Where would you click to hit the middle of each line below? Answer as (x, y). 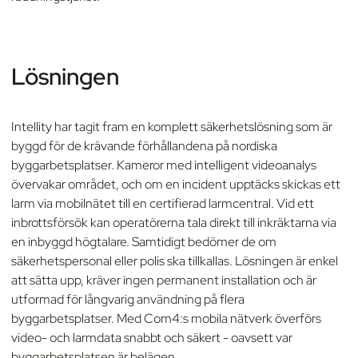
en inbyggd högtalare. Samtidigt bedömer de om (144, 242)
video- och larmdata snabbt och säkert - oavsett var (152, 338)
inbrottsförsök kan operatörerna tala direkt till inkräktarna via (174, 223)
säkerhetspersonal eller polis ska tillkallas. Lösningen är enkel (175, 261)
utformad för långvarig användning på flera (128, 300)
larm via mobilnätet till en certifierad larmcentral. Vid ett (163, 204)
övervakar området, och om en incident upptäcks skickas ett (176, 185)
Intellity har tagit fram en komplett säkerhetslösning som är (172, 127)
